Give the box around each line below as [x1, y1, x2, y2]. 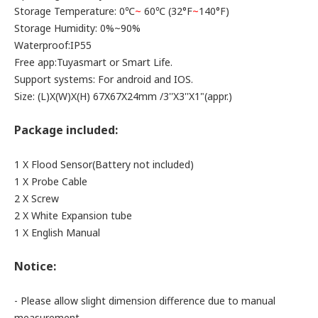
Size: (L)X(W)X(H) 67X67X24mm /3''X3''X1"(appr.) [14, 89, 232, 103]
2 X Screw [14, 192, 59, 205]
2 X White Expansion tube [14, 209, 132, 222]
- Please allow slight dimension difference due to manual [14, 294, 275, 307]
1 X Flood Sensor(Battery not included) [14, 158, 194, 171]
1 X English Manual [14, 226, 100, 239]
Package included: [14, 122, 118, 138]
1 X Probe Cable [14, 175, 87, 188]
